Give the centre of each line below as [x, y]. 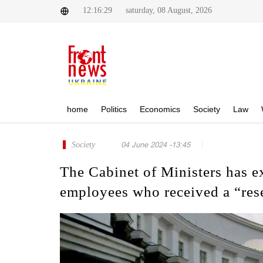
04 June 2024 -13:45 [156, 145]
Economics [160, 109]
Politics [114, 109]
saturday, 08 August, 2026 [169, 10]
